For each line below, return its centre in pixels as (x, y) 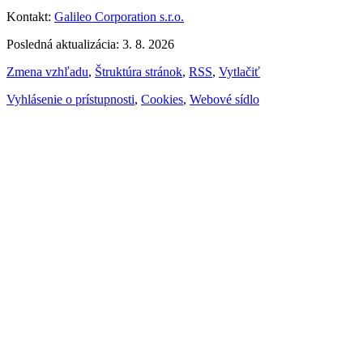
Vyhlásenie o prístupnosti (70, 99)
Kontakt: (30, 16)
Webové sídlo (224, 99)
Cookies (162, 99)
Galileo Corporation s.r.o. (119, 16)
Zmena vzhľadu (47, 71)
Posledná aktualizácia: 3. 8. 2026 (90, 44)
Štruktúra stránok (139, 71)
